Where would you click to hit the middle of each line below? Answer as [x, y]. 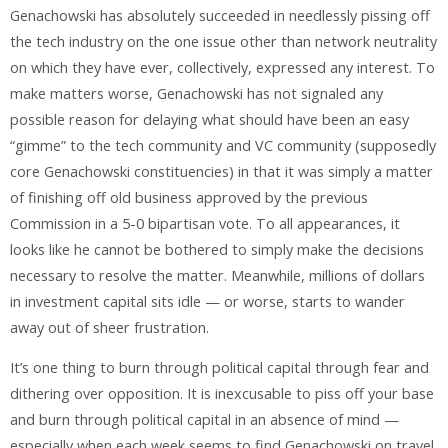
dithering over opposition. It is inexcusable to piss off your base [222, 394]
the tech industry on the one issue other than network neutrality [223, 41]
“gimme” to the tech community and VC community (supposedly [223, 145]
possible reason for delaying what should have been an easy [209, 119]
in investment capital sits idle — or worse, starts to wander [207, 301]
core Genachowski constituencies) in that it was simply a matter [221, 171]
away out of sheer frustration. [109, 327]
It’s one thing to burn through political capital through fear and [219, 368]
